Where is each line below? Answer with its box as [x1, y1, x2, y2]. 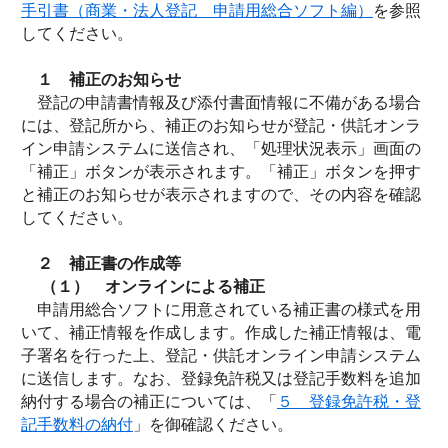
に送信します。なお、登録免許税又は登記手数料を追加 [21, 370, 421, 387]
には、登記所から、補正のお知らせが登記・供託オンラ [21, 117, 421, 134]
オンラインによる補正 [105, 278, 265, 295]
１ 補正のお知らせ [21, 71, 181, 88]
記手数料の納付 [21, 416, 133, 433]
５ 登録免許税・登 [277, 393, 421, 410]
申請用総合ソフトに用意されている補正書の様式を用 [21, 301, 421, 318]
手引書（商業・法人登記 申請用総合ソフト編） [21, 2, 373, 19]
